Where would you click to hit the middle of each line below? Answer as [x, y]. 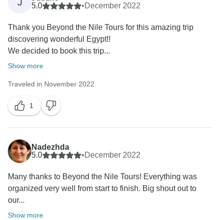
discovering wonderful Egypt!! [59, 39]
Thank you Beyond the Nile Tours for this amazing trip [101, 27]
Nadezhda [50, 147]
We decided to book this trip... [59, 51]
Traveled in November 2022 [51, 84]
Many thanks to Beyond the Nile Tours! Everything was [102, 177]
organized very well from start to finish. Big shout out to [102, 189]
